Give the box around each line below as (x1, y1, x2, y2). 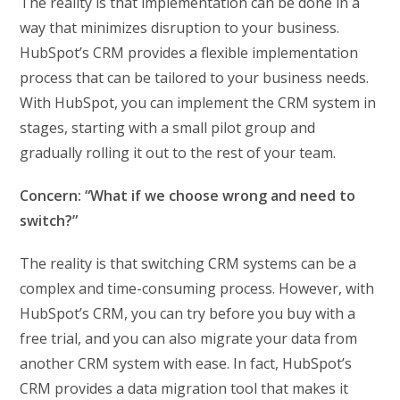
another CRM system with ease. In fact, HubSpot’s (20, 353, 353, 373)
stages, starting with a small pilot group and (20, 117, 316, 137)
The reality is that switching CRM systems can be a (20, 253, 357, 273)
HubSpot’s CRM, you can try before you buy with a (20, 303, 356, 323)
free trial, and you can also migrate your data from (20, 328, 358, 348)
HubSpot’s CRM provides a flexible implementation (20, 42, 359, 62)
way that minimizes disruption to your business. (20, 17, 340, 37)
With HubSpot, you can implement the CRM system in (20, 92, 377, 112)
